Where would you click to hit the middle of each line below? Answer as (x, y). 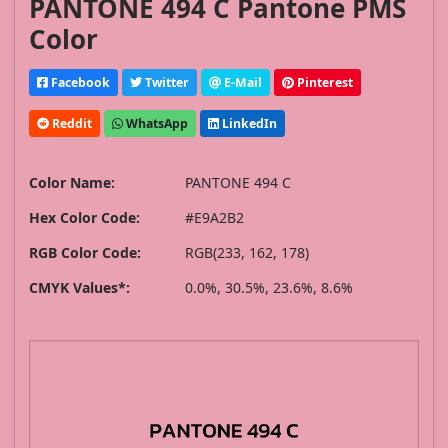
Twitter (165, 82)
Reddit (70, 123)
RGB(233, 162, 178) (247, 253)
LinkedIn (248, 123)
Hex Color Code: (84, 218)
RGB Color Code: (85, 253)
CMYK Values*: (79, 288)
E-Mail (241, 82)
